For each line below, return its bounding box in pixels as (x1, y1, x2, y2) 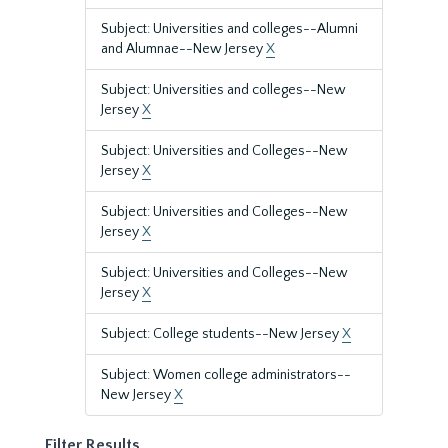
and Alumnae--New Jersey (101, 41, 266, 57)
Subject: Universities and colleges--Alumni (101, 21, 358, 37)
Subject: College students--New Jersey (101, 326, 342, 342)
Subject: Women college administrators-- (101, 367, 351, 383)
